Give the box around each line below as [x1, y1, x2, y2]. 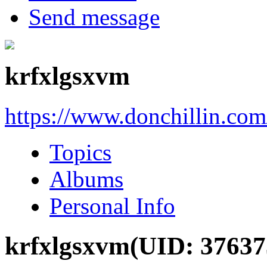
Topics [49, 139, 111, 165]
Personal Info [49, 193, 175, 219]
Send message [29, 4, 160, 30]
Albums [49, 166, 123, 192]
